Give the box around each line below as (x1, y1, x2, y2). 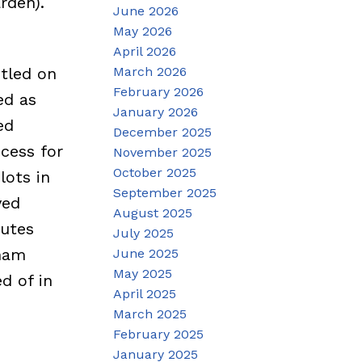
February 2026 (113, 83, 204, 99)
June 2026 (113, 2, 179, 19)
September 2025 (113, 184, 217, 200)
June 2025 (113, 245, 179, 261)
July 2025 (113, 225, 175, 241)
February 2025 (113, 326, 204, 342)
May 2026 (113, 23, 173, 39)
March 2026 (113, 63, 187, 79)
